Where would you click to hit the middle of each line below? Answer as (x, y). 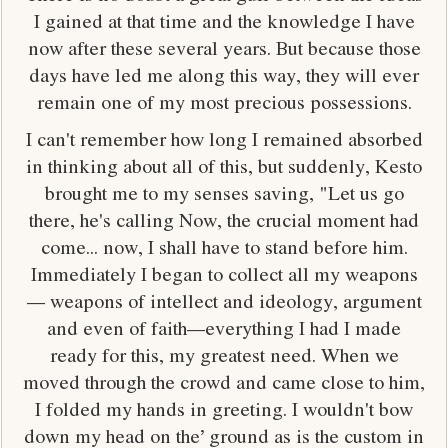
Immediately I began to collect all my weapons (224, 273)
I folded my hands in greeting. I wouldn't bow (224, 408)
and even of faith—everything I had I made (224, 327)
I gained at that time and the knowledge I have (224, 20)
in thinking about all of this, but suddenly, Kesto (224, 165)
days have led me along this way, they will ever (224, 74)
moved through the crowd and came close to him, (224, 381)
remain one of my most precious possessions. (224, 101)
